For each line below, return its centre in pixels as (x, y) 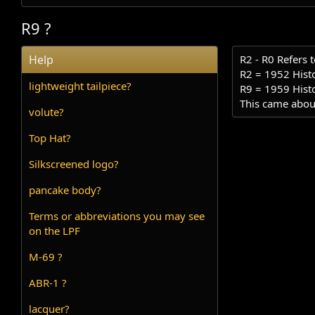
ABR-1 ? (48, 283)
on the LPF (55, 231)
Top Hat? (50, 138)
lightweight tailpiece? (81, 86)
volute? (47, 112)
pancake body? (65, 190)
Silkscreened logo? (74, 164)
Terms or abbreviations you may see (117, 216)
